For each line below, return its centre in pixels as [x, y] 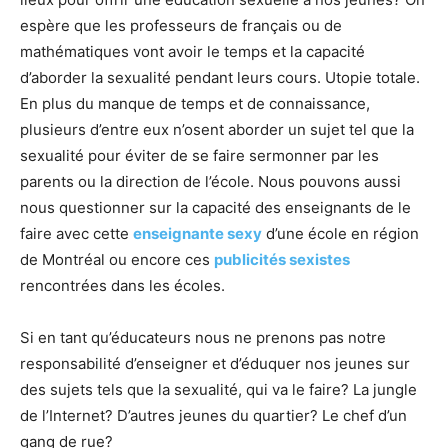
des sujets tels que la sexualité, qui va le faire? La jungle [218, 389]
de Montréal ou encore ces [117, 259]
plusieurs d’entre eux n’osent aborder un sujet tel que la [217, 129]
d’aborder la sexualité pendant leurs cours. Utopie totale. [220, 77]
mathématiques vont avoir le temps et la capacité [192, 51]
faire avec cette [76, 233]
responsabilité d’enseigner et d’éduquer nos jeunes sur [215, 363]
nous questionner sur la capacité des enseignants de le [215, 207]
